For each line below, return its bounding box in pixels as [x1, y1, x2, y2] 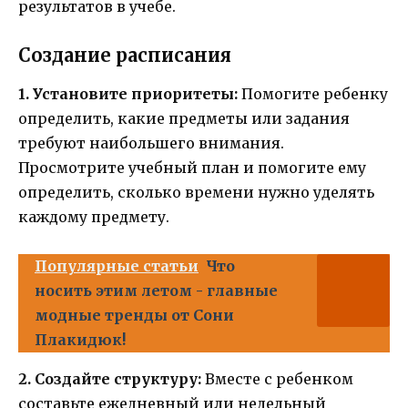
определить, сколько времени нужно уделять [18, 183, 374, 202]
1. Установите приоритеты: [18, 85, 238, 104]
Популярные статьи [35, 257, 199, 276]
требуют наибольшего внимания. [18, 134, 284, 153]
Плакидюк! [35, 331, 126, 350]
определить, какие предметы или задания [18, 109, 350, 128]
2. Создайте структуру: [18, 370, 201, 389]
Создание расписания [18, 44, 231, 67]
